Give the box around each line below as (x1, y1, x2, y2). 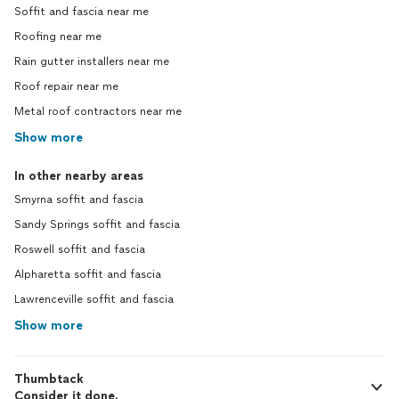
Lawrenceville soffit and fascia (14, 293, 174, 305)
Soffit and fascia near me (14, 5, 149, 18)
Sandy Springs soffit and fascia (14, 218, 180, 231)
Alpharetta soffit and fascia (14, 268, 161, 281)
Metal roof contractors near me (14, 105, 182, 118)
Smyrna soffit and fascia (14, 193, 143, 206)
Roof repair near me (14, 80, 118, 93)
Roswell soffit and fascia (14, 243, 145, 256)
